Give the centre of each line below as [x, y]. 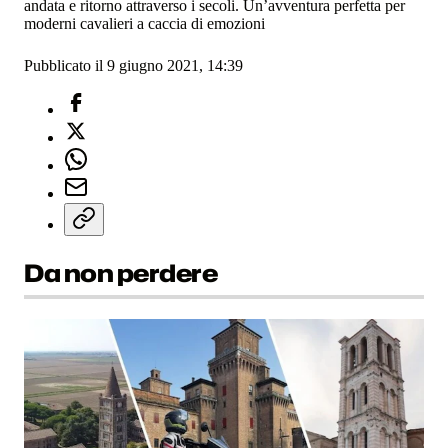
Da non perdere [121, 272]
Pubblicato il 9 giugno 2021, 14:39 [133, 66]
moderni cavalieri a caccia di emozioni [144, 24]
